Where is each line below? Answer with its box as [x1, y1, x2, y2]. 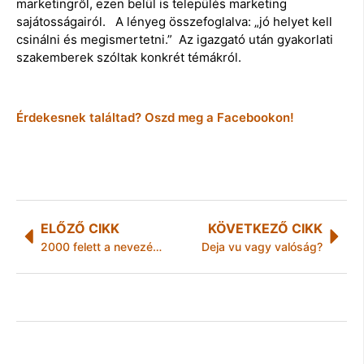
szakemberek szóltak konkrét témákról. [16, 50, 241, 66]
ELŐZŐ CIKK [41, 219, 119, 236]
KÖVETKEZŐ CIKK [208, 219, 323, 236]
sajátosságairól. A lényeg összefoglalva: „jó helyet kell [16, 14, 332, 30]
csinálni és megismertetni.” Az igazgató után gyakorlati [16, 32, 333, 48]
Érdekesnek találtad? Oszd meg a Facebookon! [16, 109, 294, 125]
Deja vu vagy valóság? [201, 239, 323, 253]
